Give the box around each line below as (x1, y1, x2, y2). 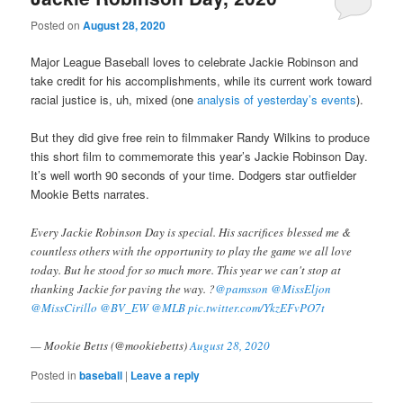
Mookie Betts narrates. (31, 185, 150, 203)
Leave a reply (130, 366, 201, 383)
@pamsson (215, 280, 269, 297)
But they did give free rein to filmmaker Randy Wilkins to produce (31, 129, 371, 147)
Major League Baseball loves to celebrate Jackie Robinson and (31, 53, 359, 71)
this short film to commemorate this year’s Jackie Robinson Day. (31, 148, 369, 166)
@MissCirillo (31, 299, 98, 316)
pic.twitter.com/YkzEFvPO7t (188, 299, 326, 316)
